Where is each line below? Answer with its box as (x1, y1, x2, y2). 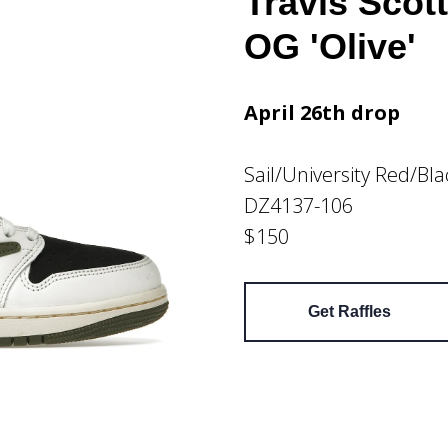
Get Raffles (308, 303, 391, 320)
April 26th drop (244, 99, 400, 126)
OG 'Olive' (244, 26, 416, 67)
